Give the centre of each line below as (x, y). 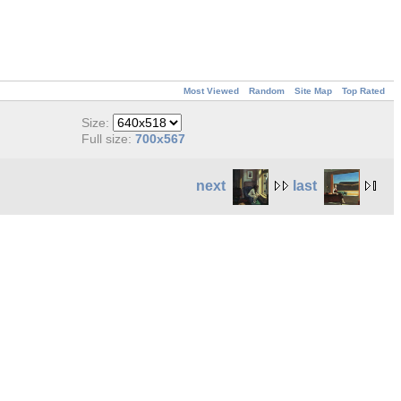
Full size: (109, 139)
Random (267, 91)
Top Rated (363, 91)
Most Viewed (211, 91)
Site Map (313, 91)
